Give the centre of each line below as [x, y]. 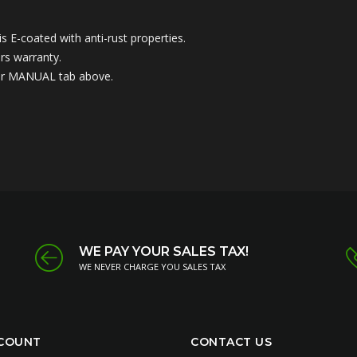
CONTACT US [231, 341]
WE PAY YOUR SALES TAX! [164, 251]
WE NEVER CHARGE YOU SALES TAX [152, 266]
